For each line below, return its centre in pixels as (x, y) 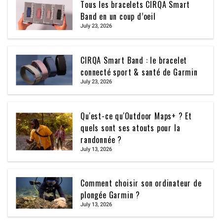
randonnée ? (101, 139)
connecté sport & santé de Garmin (139, 72)
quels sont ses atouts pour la (130, 128)
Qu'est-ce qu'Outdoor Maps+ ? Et (136, 116)
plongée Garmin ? (110, 195)
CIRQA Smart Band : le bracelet (134, 60)
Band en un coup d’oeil (118, 16)
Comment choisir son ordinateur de (141, 183)
